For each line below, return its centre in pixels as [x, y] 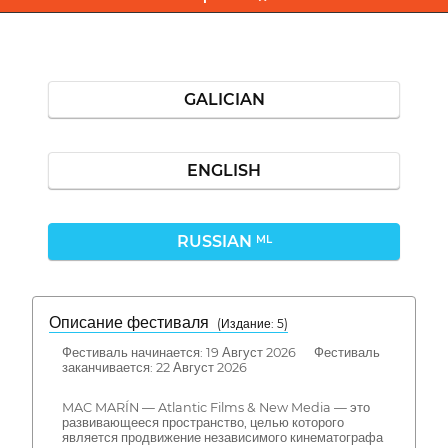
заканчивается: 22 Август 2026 [154, 367]
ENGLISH [224, 170]
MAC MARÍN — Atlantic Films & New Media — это [215, 408]
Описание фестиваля [133, 322]
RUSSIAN [216, 241]
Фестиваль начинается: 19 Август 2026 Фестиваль [220, 352]
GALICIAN [224, 99]
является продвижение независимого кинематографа [222, 438]
